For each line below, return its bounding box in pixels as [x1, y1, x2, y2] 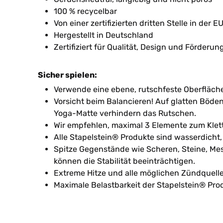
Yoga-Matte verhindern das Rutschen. [54, 108, 196, 118]
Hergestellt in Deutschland [54, 30, 153, 40]
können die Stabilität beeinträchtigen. [54, 156, 195, 166]
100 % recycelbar [54, 6, 117, 16]
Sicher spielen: [38, 70, 97, 80]
